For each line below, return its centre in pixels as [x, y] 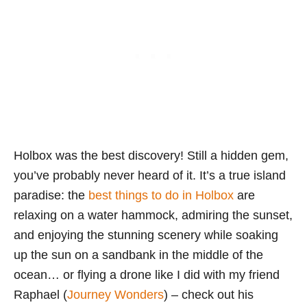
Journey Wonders [115, 294]
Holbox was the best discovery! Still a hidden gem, [151, 155]
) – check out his [209, 294]
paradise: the [51, 195]
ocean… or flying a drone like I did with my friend [147, 274]
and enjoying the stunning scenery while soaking [146, 235]
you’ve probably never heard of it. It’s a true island [150, 175]
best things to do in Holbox [161, 195]
